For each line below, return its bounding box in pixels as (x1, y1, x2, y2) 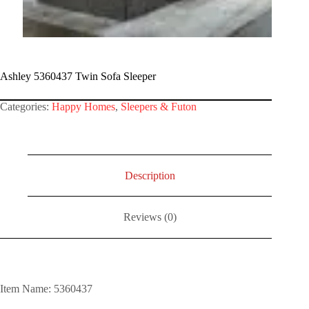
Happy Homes (52, 100, 115, 112)
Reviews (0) (123, 211, 177, 223)
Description (124, 169, 175, 181)
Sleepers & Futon (121, 100, 197, 112)
